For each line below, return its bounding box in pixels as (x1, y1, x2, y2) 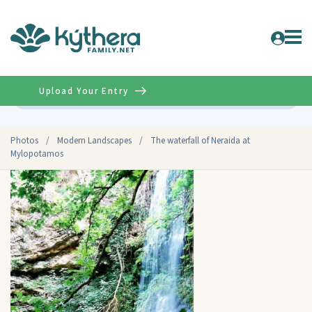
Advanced (251, 88, 291, 100)
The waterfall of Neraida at (150, 134, 250, 147)
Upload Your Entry (39, 84, 129, 97)
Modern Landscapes (57, 134, 132, 147)
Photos (10, 134, 38, 147)
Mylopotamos (10, 148, 63, 160)
